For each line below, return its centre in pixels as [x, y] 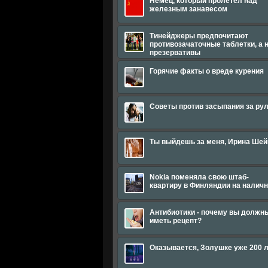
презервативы [175, 53]
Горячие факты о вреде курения [207, 71]
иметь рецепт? [176, 221]
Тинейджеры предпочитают [199, 36]
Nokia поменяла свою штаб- [199, 177]
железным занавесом [188, 9]
